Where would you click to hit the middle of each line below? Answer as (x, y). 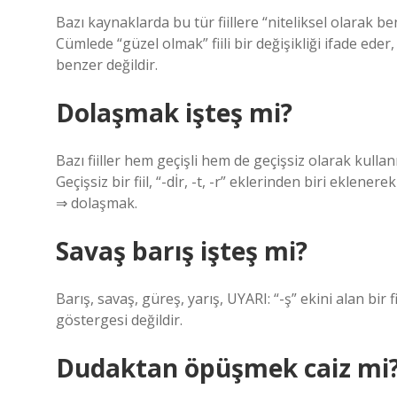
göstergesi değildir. (119, 320)
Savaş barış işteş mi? (182, 251)
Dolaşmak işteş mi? (174, 113)
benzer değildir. (107, 65)
